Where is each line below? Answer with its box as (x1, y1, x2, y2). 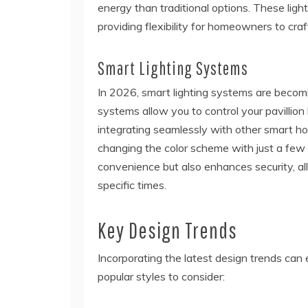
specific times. (98, 178, 166, 192)
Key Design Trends (98, 217, 237, 243)
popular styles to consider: (98, 269, 225, 284)
